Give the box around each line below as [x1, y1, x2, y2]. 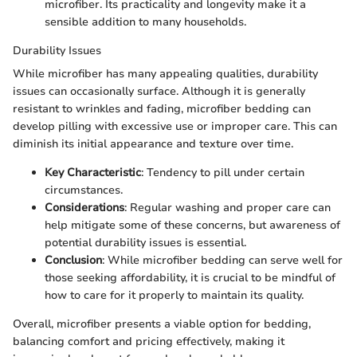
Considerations [45, 200, 124, 216]
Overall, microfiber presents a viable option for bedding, [13, 316, 311, 332]
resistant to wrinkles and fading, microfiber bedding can [13, 101, 311, 117]
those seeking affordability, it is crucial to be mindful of [45, 270, 335, 286]
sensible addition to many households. [45, 14, 246, 30]
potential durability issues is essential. [45, 235, 246, 251]
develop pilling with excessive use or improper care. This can [13, 119, 337, 135]
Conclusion [45, 253, 102, 269]
